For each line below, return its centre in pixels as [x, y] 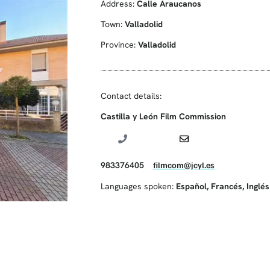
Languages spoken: [138, 186]
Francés [227, 186]
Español [191, 186]
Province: [119, 44]
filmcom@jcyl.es [184, 165]
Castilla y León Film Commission [163, 116]
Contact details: [131, 96]
